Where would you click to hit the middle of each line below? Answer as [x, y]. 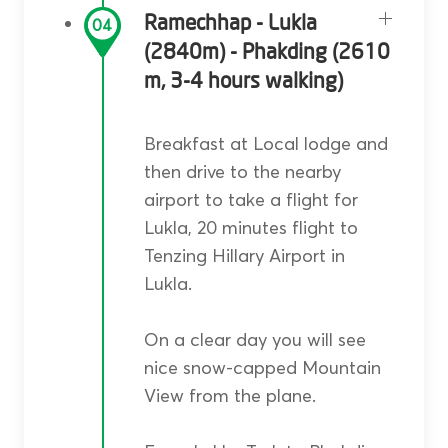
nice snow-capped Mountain [262, 368]
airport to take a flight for [250, 200]
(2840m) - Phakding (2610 [266, 53]
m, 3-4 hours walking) [243, 82]
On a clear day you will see [254, 340]
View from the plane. [229, 396]
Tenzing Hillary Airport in [244, 256]
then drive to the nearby [242, 172]
